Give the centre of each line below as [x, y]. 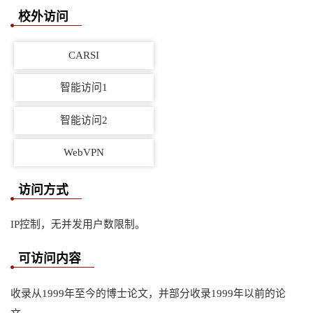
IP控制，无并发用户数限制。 [78, 225]
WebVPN [84, 152]
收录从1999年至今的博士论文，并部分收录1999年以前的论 [148, 293]
